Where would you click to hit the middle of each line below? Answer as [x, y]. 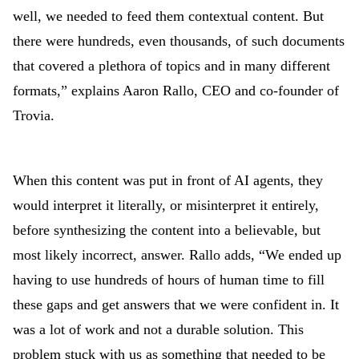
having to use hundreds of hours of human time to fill [169, 280]
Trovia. [34, 115]
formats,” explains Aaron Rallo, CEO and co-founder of [176, 91]
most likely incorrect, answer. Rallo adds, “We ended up [177, 255]
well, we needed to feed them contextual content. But [168, 16]
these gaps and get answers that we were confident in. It [176, 305]
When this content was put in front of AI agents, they [168, 180]
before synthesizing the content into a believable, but [167, 230]
